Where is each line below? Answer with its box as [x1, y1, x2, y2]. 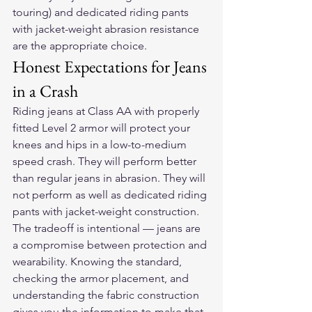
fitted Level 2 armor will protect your [13, 121, 193, 134]
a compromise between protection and [13, 238, 210, 251]
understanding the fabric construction [13, 288, 202, 302]
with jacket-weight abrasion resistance [13, 22, 202, 36]
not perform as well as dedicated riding [13, 188, 210, 201]
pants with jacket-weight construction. [13, 205, 199, 218]
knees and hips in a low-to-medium [13, 138, 189, 151]
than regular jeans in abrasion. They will [13, 171, 208, 185]
